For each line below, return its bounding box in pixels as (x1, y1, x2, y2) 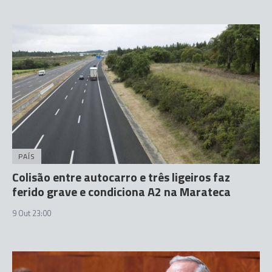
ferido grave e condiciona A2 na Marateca (12, 182, 231, 201)
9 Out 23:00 (12, 206, 51, 219)
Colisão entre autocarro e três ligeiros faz (12, 167, 230, 186)
